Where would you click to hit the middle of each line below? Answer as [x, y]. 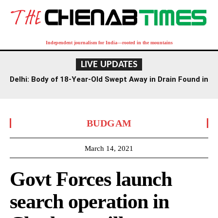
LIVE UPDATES [109, 64]
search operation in [89, 201]
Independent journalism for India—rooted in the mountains [109, 42]
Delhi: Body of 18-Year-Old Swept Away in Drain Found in [109, 79]
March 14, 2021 [109, 148]
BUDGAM [109, 123]
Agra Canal [109, 87]
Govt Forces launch [91, 179]
